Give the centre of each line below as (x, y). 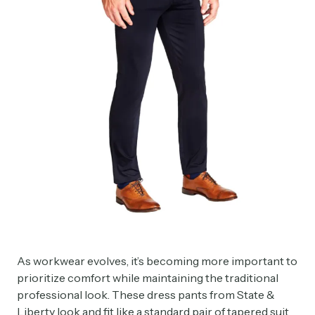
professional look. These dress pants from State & (146, 294)
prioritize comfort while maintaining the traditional (148, 277)
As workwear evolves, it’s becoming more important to (157, 261)
